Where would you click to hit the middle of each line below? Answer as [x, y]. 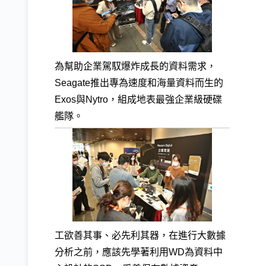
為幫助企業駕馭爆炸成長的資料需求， [135, 66]
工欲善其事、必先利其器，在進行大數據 [140, 235]
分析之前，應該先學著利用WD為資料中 [139, 252]
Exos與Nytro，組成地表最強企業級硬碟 [138, 99]
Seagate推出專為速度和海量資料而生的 [139, 83]
